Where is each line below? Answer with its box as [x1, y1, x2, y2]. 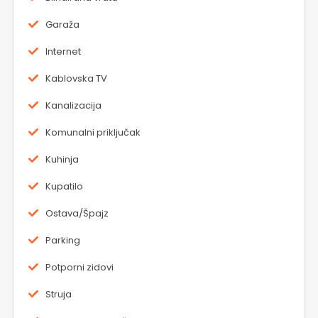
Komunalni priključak [45, 126, 141, 140]
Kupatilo [45, 180, 83, 194]
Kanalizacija [45, 99, 102, 113]
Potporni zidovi [45, 261, 114, 275]
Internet [45, 45, 81, 59]
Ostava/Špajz [45, 207, 109, 221]
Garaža [45, 18, 79, 32]
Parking [45, 234, 80, 248]
